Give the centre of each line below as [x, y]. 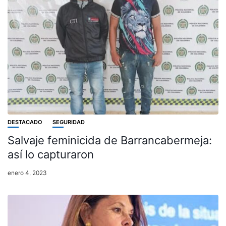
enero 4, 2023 [27, 173]
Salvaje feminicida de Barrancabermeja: [110, 140]
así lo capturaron [51, 154]
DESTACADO [25, 122]
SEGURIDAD [69, 122]
